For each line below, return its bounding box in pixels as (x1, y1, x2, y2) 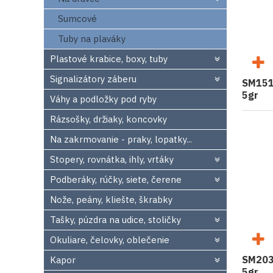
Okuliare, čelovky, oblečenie (50, 234, 169, 246)
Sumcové (58, 13, 97, 24)
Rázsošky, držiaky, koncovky (50, 113, 167, 125)
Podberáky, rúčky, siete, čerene (50, 174, 182, 185)
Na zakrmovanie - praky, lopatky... (50, 133, 192, 145)
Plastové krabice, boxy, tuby (50, 53, 168, 65)
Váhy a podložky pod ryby (50, 93, 157, 105)
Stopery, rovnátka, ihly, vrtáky (50, 154, 174, 165)
